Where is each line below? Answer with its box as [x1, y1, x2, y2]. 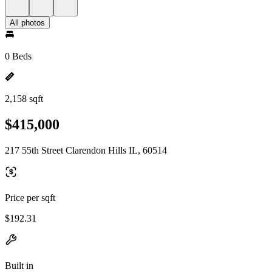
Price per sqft [5, 192, 55, 203]
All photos [10, 18, 45, 27]
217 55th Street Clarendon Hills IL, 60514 [5, 144, 167, 155]
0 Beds [5, 51, 32, 61]
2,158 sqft [5, 93, 43, 104]
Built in [5, 260, 33, 271]
